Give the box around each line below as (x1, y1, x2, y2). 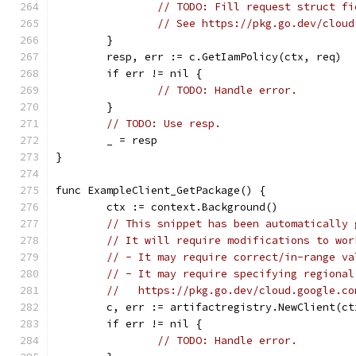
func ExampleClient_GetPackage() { (56, 184, 265, 197)
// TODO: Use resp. (106, 117, 221, 130)
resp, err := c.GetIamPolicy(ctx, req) (106, 50, 342, 64)
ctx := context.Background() (106, 200, 278, 214)
